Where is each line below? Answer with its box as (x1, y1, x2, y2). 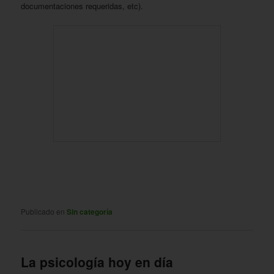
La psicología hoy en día (21, 253, 174, 272)
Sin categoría (67, 206, 113, 218)
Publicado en (21, 206, 65, 217)
